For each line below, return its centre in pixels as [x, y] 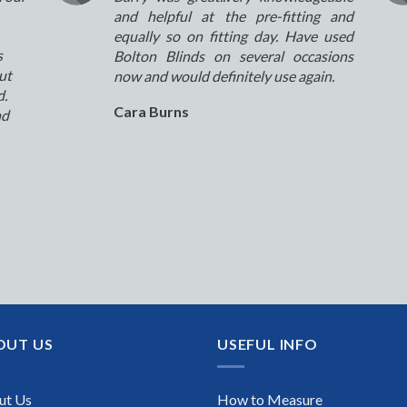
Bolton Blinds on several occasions [233, 56]
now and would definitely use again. [223, 76]
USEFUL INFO [268, 344]
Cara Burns [151, 112]
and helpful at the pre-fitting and [233, 16]
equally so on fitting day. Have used [233, 36]
